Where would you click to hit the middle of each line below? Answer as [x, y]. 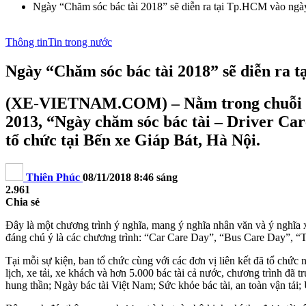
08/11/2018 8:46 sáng [130, 177]
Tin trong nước [80, 42]
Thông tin [27, 42]
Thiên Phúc [53, 177]
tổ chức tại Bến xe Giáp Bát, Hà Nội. [133, 140]
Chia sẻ [23, 201]
